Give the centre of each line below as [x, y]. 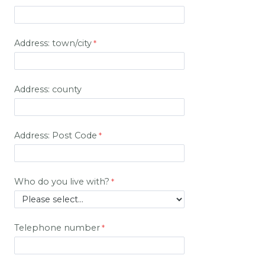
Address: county [48, 90]
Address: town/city [53, 43]
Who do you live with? [62, 182]
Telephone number [57, 228]
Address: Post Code [56, 136]
